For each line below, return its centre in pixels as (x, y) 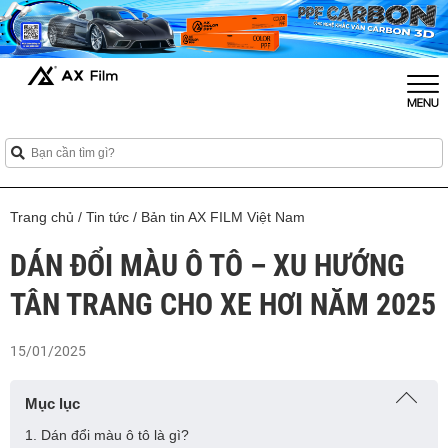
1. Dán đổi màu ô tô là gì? (107, 434)
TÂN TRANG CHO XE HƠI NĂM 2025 (223, 304)
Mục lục (52, 403)
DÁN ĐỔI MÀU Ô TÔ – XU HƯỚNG (207, 265)
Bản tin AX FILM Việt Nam (223, 216)
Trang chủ (42, 216)
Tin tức (107, 216)
